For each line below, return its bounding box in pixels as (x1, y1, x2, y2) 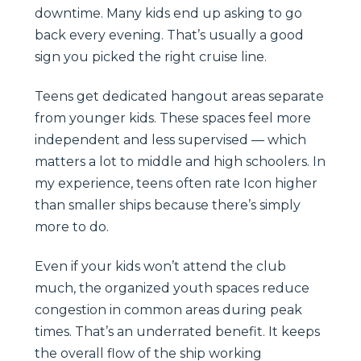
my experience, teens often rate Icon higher (35, 175, 317, 191)
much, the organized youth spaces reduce (35, 280, 309, 296)
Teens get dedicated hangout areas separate (35, 88, 324, 104)
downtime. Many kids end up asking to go (35, 5, 302, 21)
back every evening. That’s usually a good (35, 27, 304, 43)
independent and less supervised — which (35, 131, 306, 147)
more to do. (35, 218, 109, 234)
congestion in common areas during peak (35, 301, 302, 317)
